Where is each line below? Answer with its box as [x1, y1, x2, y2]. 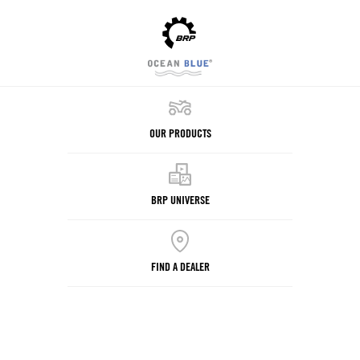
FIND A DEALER [150, 259, 210, 273]
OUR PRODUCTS [149, 125, 211, 140]
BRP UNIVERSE [150, 192, 210, 207]
